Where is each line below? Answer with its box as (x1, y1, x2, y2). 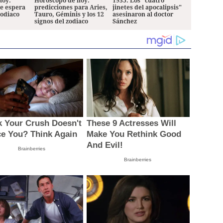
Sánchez (112, 17, 137, 26)
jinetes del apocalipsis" (112, 3, 182, 12)
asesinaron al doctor (112, 10, 174, 19)
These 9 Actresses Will (86, 118, 176, 128)
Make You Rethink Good (86, 129, 181, 139)
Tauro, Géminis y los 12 (34, 10, 104, 19)
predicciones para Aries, (34, 3, 108, 12)
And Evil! (86, 140, 123, 150)
